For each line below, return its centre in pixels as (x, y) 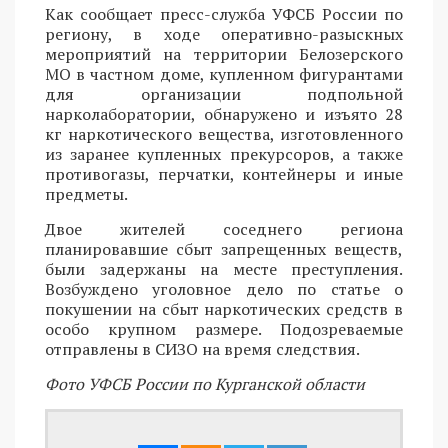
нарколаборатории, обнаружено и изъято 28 (224, 114)
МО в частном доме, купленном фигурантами (224, 74)
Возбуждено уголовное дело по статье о (224, 289)
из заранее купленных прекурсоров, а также (224, 154)
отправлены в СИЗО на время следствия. (202, 349)
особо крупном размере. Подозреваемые (224, 329)
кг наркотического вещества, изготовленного (224, 134)
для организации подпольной (224, 94)
